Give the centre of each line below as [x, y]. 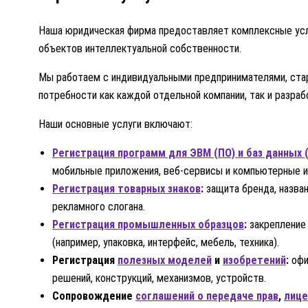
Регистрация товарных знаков [126, 188]
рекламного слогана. [99, 206]
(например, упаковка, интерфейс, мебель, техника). [166, 242]
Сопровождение [94, 296]
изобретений [254, 260]
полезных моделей [165, 260]
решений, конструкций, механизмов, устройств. [159, 278]
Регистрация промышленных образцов [148, 224]
